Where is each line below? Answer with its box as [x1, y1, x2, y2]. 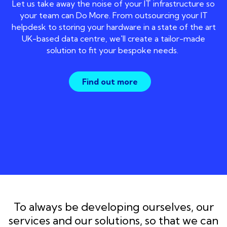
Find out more [82, 76, 138, 87]
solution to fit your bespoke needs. [47, 45, 180, 55]
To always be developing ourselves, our [13, 199, 214, 214]
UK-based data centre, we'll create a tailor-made [22, 33, 205, 44]
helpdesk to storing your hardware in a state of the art [11, 21, 216, 32]
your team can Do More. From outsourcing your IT [19, 10, 208, 20]
